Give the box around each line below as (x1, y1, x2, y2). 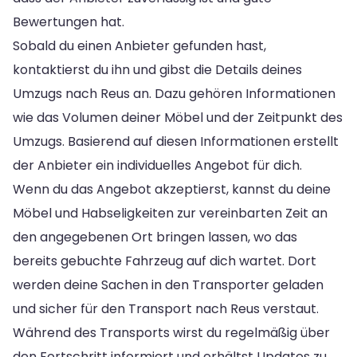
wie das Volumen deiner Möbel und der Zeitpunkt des (13, 108, 343, 127)
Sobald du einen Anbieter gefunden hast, (13, 36, 266, 55)
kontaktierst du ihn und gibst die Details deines (13, 60, 302, 79)
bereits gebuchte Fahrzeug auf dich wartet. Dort (13, 251, 316, 270)
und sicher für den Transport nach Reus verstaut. (13, 299, 319, 318)
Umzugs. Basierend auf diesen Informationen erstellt (13, 131, 339, 151)
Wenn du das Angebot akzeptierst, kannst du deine (13, 179, 331, 198)
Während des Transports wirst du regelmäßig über (13, 323, 330, 342)
